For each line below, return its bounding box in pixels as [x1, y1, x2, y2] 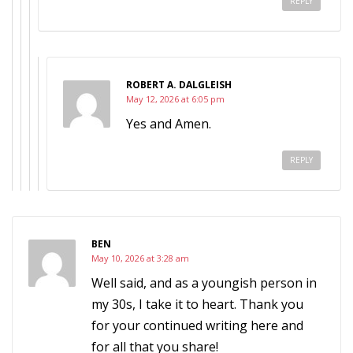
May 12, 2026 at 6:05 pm [126, 93, 225, 105]
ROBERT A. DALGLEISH [126, 78, 232, 91]
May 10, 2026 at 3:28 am [91, 252, 189, 264]
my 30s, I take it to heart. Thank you [91, 295, 303, 313]
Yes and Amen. [126, 115, 211, 132]
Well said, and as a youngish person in [91, 274, 317, 292]
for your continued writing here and [91, 317, 303, 334]
